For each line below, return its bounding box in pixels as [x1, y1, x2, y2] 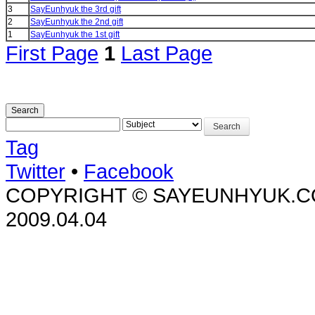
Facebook [84, 159, 174, 183]
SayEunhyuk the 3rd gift [30, 4, 121, 14]
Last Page [121, 41, 212, 65]
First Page [6, 41, 98, 65]
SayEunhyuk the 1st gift [30, 29, 120, 39]
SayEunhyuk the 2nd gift [30, 16, 123, 27]
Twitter [6, 159, 65, 183]
